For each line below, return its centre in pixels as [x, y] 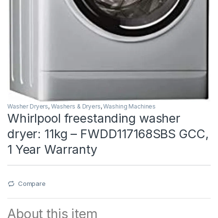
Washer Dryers [28, 107]
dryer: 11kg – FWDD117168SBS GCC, [108, 134]
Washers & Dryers [76, 107]
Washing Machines [130, 107]
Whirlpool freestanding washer [94, 118]
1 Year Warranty [52, 150]
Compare [32, 184]
